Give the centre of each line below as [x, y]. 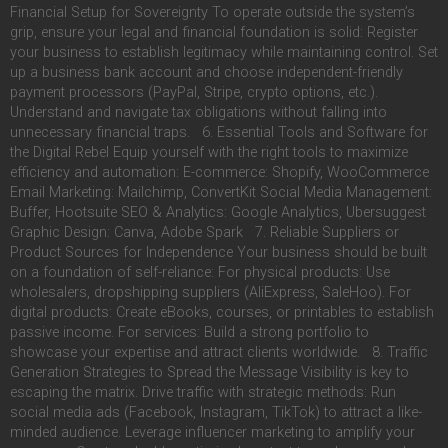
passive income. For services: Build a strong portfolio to [189, 332]
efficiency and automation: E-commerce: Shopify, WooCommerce [219, 172]
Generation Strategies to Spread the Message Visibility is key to [209, 372]
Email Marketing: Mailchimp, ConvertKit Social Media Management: [221, 192]
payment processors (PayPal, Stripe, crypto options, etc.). [194, 92]
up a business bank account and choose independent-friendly [206, 72]
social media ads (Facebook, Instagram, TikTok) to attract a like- [216, 412]
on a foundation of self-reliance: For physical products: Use [200, 272]
